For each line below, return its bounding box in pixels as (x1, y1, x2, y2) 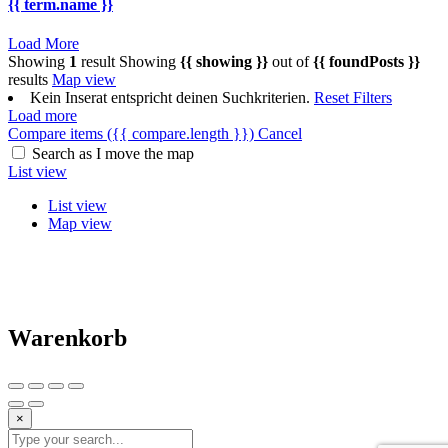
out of (268, 53, 313, 71)
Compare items (8, 125, 107, 143)
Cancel (258, 125, 302, 143)
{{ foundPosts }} (313, 53, 420, 71)
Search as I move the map (32, 145, 194, 163)
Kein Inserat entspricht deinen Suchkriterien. (30, 89, 314, 107)
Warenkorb (8, 325, 127, 352)
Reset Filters (314, 89, 392, 107)
